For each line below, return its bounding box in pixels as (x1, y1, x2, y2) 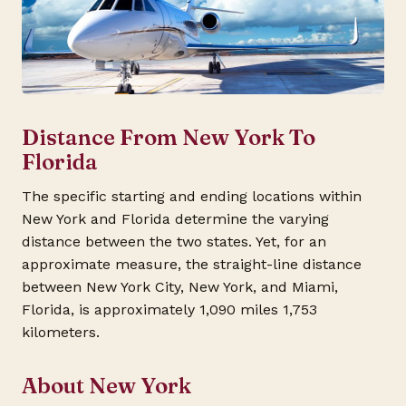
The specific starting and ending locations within (22, 187, 362, 205)
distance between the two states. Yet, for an (22, 232, 326, 250)
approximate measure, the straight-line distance (22, 255, 362, 273)
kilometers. (22, 323, 100, 341)
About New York (22, 372, 191, 400)
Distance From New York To (22, 123, 315, 150)
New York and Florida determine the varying (22, 209, 329, 227)
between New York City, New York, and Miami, (22, 277, 338, 295)
